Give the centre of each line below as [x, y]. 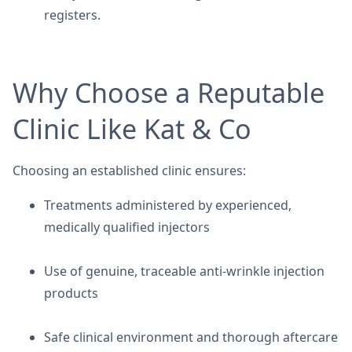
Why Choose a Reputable [169, 93]
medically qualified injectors [127, 227]
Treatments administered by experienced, [168, 205]
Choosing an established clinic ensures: [129, 170]
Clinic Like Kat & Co [132, 129]
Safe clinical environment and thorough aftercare [191, 337]
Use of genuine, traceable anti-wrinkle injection [184, 271]
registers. [74, 15]
